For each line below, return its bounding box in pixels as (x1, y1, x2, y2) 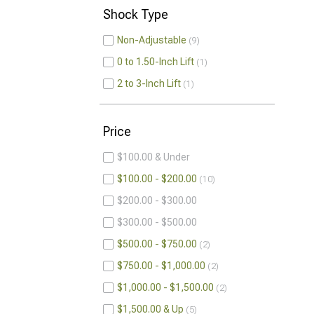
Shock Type (103, 7, 168, 22)
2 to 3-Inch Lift (117, 78, 181, 89)
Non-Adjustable (117, 34, 186, 46)
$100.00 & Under (117, 151, 190, 163)
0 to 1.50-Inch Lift (117, 56, 194, 67)
